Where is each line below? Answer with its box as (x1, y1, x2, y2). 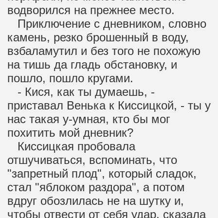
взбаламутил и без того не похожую (7, 44, 200, 57)
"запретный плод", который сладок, (7, 167, 197, 180)
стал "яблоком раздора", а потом (7, 181, 185, 194)
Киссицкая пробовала (7, 140, 135, 153)
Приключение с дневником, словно (7, 17, 206, 30)
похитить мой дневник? (7, 126, 133, 139)
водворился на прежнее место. (7, 3, 175, 17)
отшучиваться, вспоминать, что (7, 153, 177, 166)
